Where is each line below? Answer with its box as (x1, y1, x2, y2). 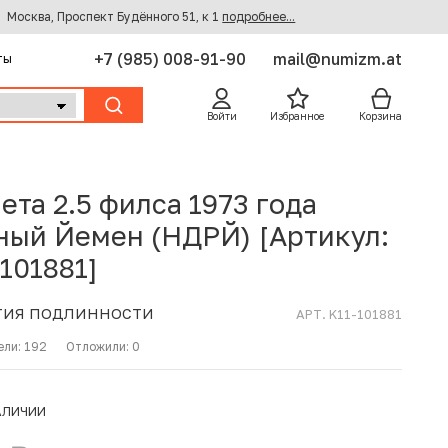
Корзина (359, 110, 403, 123)
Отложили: (65, 339, 132, 355)
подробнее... (222, 9, 296, 25)
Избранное (270, 110, 326, 123)
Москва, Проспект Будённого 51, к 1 (7, 9, 223, 25)
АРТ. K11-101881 (296, 306, 403, 323)
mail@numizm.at (273, 48, 403, 69)
